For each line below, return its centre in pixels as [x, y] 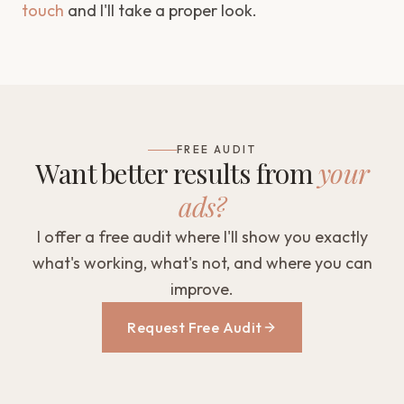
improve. [202, 289]
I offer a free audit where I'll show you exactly [202, 237]
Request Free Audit [195, 327]
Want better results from [177, 173]
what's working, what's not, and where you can [202, 263]
